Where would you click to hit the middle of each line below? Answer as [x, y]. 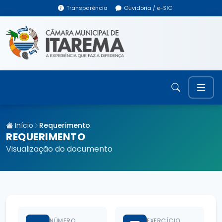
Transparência [87, 8]
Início [23, 125]
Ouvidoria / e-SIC [148, 8]
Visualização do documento [59, 149]
